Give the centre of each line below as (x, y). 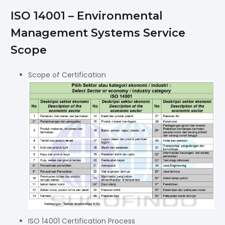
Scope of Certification (67, 75)
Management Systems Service (98, 33)
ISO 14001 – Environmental (87, 16)
